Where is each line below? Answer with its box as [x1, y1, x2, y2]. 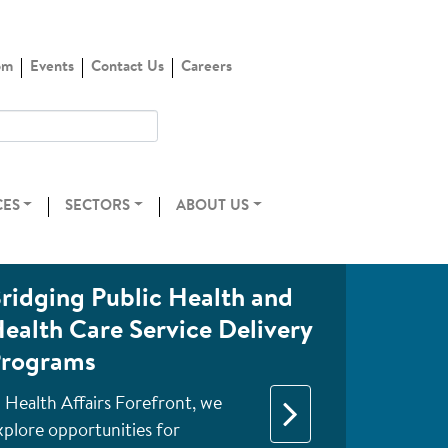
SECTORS [65, 199, 131, 214]
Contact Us [91, 60, 164, 75]
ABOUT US [176, 199, 250, 214]
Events [30, 60, 74, 75]
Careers [181, 60, 232, 75]
